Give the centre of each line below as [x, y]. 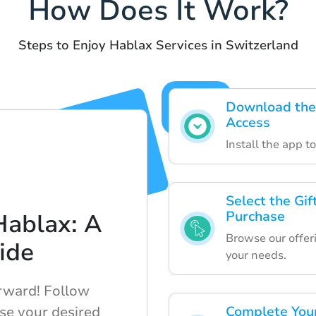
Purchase [255, 217]
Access [248, 123]
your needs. [256, 256]
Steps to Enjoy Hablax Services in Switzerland [158, 45]
